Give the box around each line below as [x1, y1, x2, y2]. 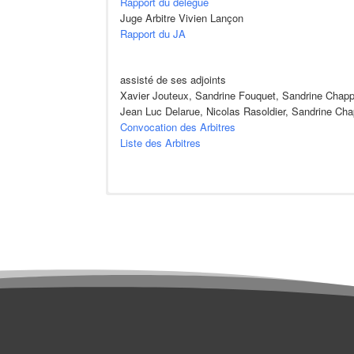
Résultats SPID [120, 280, 303, 321]
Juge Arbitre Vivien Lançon [120, 9, 244, 25]
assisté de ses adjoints [120, 71, 227, 87]
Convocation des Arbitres [120, 119, 236, 134]
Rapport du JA [120, 25, 186, 41]
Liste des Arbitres [120, 134, 201, 150]
